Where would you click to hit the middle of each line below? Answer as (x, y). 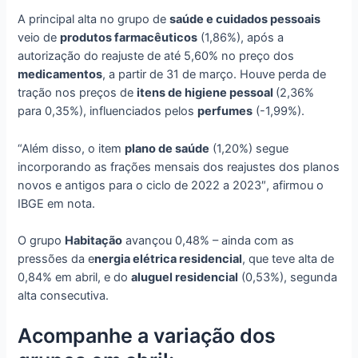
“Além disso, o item (72, 148)
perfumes (225, 111)
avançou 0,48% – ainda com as (209, 241)
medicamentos (60, 75)
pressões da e (56, 259)
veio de (39, 38)
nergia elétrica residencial (169, 259)
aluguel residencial (185, 278)
